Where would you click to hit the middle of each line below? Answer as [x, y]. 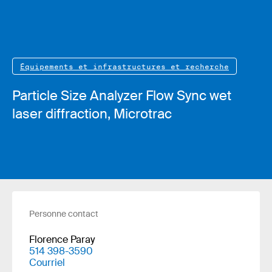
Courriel [47, 263]
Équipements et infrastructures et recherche [124, 66]
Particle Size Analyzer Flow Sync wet [122, 96]
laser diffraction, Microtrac [92, 114]
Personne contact [64, 214]
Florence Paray [62, 240]
